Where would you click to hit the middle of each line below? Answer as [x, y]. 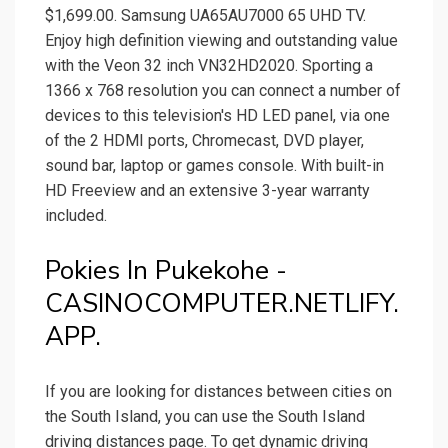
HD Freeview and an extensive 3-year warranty [207, 191]
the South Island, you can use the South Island [205, 417]
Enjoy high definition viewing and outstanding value [221, 41]
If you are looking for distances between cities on [218, 392]
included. [76, 216]
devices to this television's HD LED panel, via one [217, 116]
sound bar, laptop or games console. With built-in [214, 166]
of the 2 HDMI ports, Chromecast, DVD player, [204, 141]
